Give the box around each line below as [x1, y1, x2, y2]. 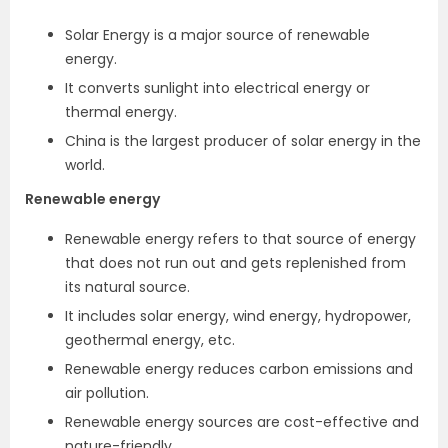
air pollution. [65, 383, 149, 403]
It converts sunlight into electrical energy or [65, 78, 370, 98]
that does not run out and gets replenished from [65, 253, 406, 273]
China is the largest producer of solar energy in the [65, 131, 421, 151]
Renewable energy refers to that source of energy [65, 229, 416, 249]
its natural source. [65, 277, 190, 297]
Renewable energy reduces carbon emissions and [65, 359, 413, 379]
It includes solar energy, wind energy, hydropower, [65, 306, 411, 326]
